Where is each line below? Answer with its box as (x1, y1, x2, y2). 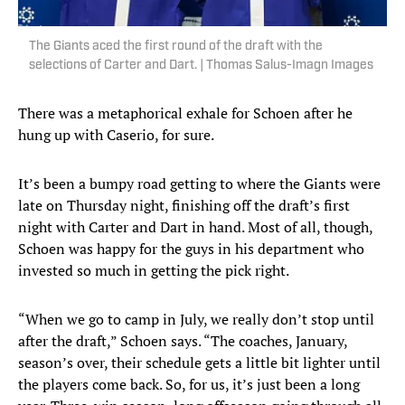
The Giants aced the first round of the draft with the (29, 40, 323, 54)
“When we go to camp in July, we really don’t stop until (18, 309, 374, 330)
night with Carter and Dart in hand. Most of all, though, (18, 217, 372, 238)
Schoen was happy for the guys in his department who (18, 239, 364, 259)
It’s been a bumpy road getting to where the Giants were (18, 174, 381, 194)
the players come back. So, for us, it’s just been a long (18, 374, 360, 395)
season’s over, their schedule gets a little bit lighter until (18, 353, 381, 373)
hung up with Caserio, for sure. (18, 125, 214, 146)
